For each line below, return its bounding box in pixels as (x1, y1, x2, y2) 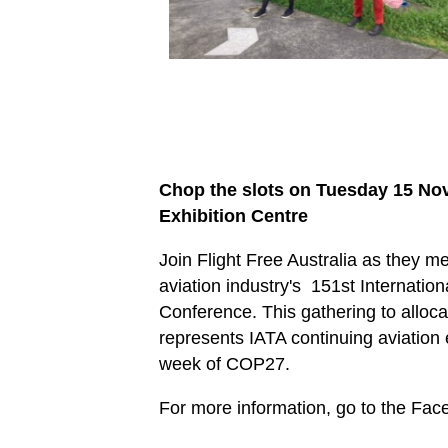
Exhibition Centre (159, 206, 308, 227)
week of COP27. (159, 354, 290, 375)
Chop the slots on (159, 180, 316, 201)
